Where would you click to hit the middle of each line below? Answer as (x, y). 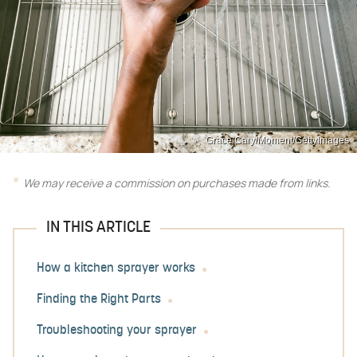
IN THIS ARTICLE (98, 228)
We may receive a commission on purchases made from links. (177, 184)
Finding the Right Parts (99, 300)
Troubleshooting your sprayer (117, 331)
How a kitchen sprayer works (116, 269)
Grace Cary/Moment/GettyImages (277, 140)
